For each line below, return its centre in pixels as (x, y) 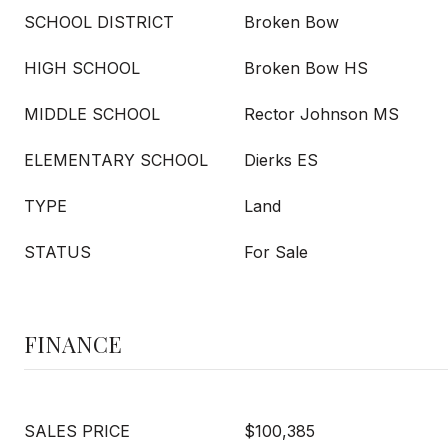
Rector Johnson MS (321, 114)
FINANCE (73, 344)
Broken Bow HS (306, 68)
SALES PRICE (77, 431)
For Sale (276, 252)
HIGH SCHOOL (82, 68)
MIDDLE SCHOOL (92, 114)
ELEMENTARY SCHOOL (116, 160)
